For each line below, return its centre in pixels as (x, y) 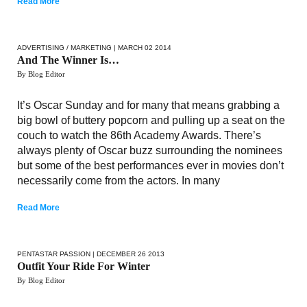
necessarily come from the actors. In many (119, 180)
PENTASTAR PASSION (54, 254)
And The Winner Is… (68, 60)
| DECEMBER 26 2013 (127, 254)
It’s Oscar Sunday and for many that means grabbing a (148, 105)
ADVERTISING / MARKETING (64, 47)
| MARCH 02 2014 (142, 47)
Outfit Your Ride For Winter (84, 266)
